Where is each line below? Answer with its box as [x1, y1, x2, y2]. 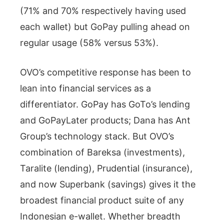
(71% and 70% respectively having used [20, 5, 186, 16]
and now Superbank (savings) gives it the [20, 178, 195, 189]
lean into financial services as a [20, 82, 151, 93]
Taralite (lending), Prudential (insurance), [20, 162, 192, 173]
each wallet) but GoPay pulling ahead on [20, 21, 190, 32]
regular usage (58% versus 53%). [20, 37, 158, 48]
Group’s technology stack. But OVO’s [20, 130, 174, 141]
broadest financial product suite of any [20, 194, 184, 205]
